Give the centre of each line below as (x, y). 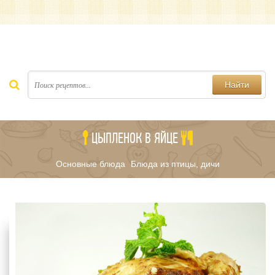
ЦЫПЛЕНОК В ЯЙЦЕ (135, 138)
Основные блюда (90, 164)
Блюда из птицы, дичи (175, 164)
